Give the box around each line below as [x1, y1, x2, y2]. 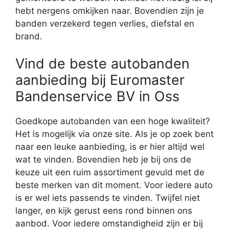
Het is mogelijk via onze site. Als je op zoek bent [15, 129, 214, 140]
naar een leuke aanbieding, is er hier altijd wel [15, 142, 204, 152]
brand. [15, 31, 42, 41]
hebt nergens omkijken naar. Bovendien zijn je [15, 5, 204, 16]
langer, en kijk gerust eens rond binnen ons [15, 205, 192, 216]
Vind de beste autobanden [15, 55, 190, 73]
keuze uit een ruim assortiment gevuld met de [15, 167, 204, 178]
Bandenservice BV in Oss [15, 88, 179, 105]
